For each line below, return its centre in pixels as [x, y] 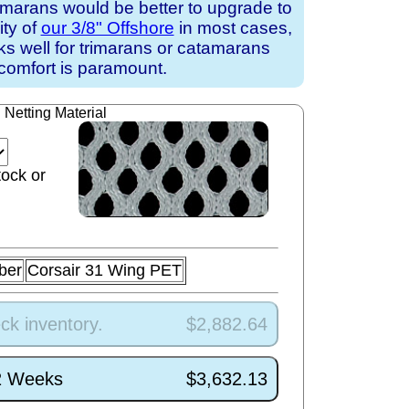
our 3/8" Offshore [107, 28]
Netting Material [55, 113]
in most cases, [233, 28]
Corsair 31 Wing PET [105, 270]
